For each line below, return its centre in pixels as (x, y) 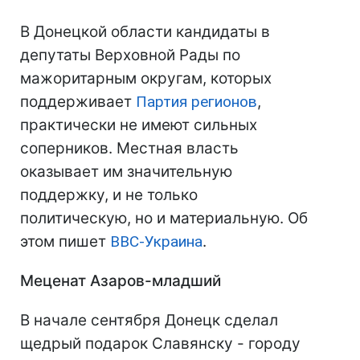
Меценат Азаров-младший (121, 281)
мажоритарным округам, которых (146, 78)
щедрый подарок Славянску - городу (160, 344)
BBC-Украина (156, 241)
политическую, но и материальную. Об (164, 218)
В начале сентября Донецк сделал (149, 320)
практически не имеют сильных (139, 125)
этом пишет (65, 241)
